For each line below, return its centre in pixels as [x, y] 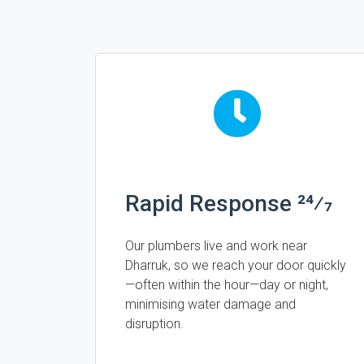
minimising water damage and [210, 304]
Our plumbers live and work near [216, 246]
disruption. [154, 324]
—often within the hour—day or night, [227, 285]
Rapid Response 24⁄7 [229, 204]
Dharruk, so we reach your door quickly [236, 265]
